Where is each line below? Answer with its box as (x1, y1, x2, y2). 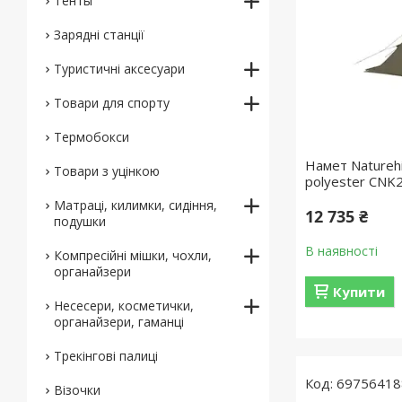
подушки (54, 213, 106, 230)
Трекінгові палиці (54, 347, 158, 364)
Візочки (54, 381, 100, 398)
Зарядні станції (54, 26, 144, 43)
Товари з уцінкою (54, 162, 160, 179)
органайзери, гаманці (54, 313, 184, 330)
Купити (333, 283, 386, 301)
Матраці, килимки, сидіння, (54, 197, 217, 214)
